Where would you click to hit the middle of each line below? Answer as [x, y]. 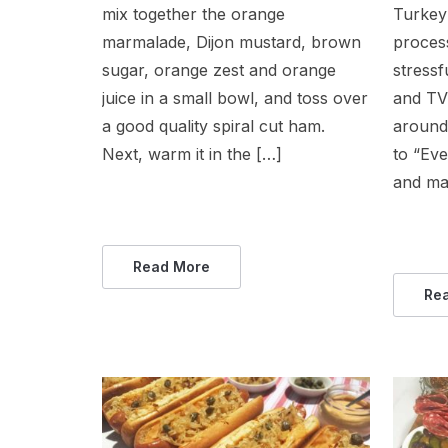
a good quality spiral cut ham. [213, 125]
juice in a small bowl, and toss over [235, 97]
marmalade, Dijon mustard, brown [231, 41]
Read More [171, 266]
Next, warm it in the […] [192, 153]
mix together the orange [193, 13]
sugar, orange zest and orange [219, 69]
